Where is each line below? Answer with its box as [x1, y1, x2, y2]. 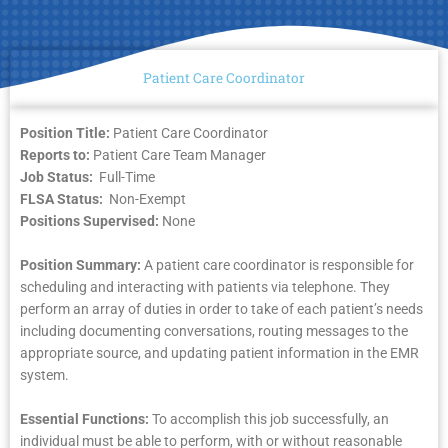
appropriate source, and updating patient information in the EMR [20, 345, 419, 362]
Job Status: [20, 169, 96, 186]
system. [20, 367, 69, 384]
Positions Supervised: [20, 213, 162, 230]
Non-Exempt [106, 191, 186, 208]
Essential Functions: [20, 411, 152, 428]
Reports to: [20, 147, 93, 164]
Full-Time [96, 169, 155, 186]
